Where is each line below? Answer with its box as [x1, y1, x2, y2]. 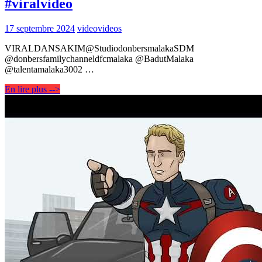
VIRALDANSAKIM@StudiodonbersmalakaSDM [5, 43, 194, 53]
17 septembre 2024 [5, 23, 75, 33]
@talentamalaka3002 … [5, 64, 94, 74]
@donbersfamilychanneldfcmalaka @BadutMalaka [5, 53, 194, 64]
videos [98, 23, 122, 33]
